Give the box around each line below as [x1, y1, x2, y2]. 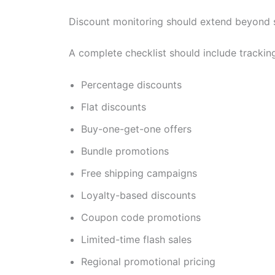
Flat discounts [81, 100, 146, 113]
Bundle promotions [81, 144, 169, 157]
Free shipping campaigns [81, 166, 197, 179]
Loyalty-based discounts [81, 188, 196, 201]
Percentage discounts [81, 78, 182, 91]
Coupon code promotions [81, 211, 201, 223]
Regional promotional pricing [81, 255, 215, 268]
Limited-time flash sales [81, 233, 192, 246]
